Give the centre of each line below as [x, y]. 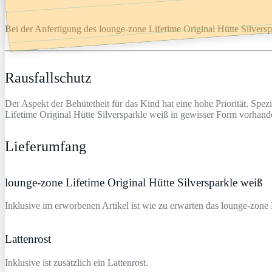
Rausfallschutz [48, 77]
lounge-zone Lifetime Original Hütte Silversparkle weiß [134, 182]
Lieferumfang [46, 146]
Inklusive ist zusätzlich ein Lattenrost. [76, 262]
